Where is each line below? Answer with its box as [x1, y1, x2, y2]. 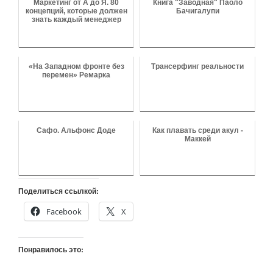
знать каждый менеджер [31, 15, 121, 24]
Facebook [46, 205, 82, 217]
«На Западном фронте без [28, 62, 124, 71]
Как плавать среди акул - [152, 126, 243, 135]
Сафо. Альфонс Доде [37, 126, 116, 135]
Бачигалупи [175, 6, 219, 15]
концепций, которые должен [25, 6, 127, 15]
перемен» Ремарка [42, 70, 110, 79]
